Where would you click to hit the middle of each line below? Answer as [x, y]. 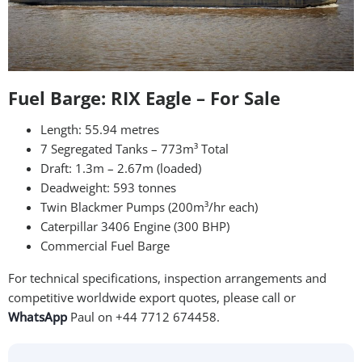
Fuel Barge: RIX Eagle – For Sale [144, 97]
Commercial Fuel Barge [105, 246]
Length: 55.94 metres [100, 130]
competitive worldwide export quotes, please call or [152, 297]
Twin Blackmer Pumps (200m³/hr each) [149, 208]
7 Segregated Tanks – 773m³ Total [135, 149]
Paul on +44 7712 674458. [145, 317]
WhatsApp [38, 317]
